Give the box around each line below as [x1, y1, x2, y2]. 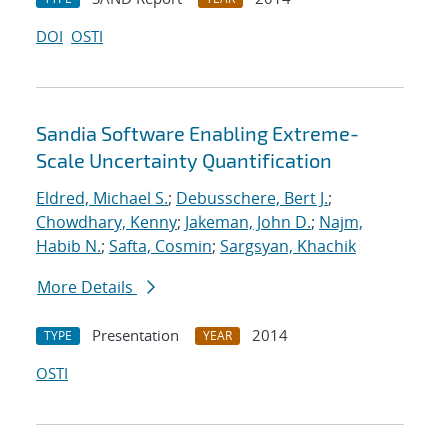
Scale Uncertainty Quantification [36, 148, 332, 173]
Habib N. [36, 235, 101, 258]
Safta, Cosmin [109, 235, 212, 258]
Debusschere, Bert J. [176, 187, 328, 210]
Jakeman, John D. [185, 211, 311, 234]
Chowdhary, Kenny [36, 211, 177, 234]
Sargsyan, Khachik [220, 235, 356, 258]
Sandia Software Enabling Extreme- [36, 121, 359, 146]
